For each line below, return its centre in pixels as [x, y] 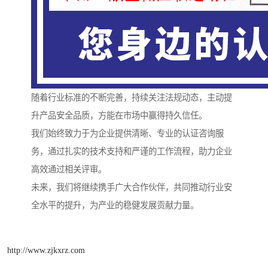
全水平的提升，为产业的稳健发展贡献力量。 [115, 205]
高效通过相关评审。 [69, 170]
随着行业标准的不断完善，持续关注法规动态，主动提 [132, 98]
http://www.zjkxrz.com [46, 250]
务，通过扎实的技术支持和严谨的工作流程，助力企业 [132, 152]
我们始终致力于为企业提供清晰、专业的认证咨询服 [127, 134]
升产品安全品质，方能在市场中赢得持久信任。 [119, 116]
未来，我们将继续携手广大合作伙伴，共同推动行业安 [132, 188]
